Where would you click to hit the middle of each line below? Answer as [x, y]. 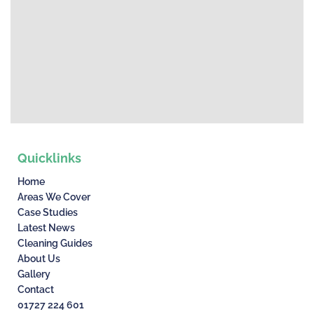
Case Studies [48, 213]
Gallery [34, 274]
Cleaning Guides [55, 244]
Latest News [46, 228]
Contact [36, 290]
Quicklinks [49, 158]
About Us [39, 259]
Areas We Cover [54, 197]
